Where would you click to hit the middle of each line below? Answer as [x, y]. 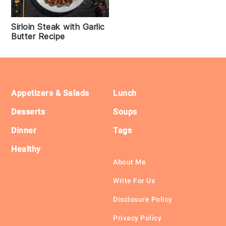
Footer [31, 87]
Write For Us [134, 181]
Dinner [24, 131]
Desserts [28, 112]
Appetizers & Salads [50, 93]
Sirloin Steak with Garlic [58, 27]
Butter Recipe [38, 37]
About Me [129, 162]
